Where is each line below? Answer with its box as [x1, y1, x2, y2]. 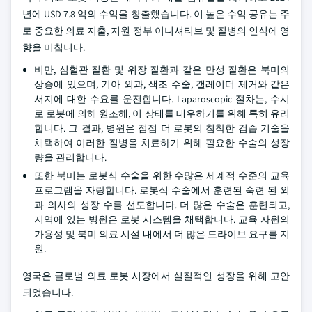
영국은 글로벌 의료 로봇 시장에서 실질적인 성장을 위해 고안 [22, 270, 290, 282]
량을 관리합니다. [34, 151, 107, 164]
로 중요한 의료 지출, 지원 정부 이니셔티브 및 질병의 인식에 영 [22, 24, 290, 37]
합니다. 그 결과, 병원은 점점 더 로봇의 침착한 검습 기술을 [34, 122, 290, 134]
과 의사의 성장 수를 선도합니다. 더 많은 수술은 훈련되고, [34, 198, 290, 211]
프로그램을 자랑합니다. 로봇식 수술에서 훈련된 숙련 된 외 [34, 184, 290, 196]
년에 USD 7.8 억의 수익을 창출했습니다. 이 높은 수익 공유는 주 [22, 8, 290, 20]
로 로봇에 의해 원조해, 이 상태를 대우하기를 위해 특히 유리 [34, 107, 290, 120]
